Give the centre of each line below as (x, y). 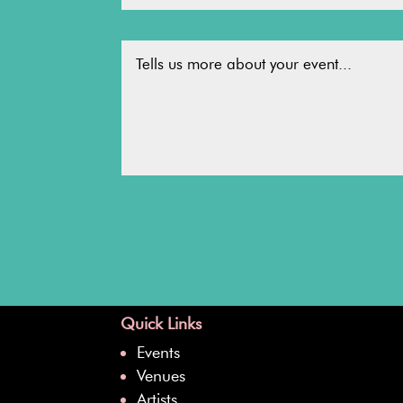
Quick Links (161, 323)
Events (159, 352)
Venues (161, 376)
